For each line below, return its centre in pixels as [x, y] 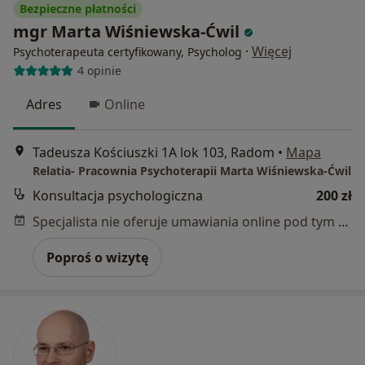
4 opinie [99, 71]
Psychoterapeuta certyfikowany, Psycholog [128, 51]
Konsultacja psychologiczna [118, 196]
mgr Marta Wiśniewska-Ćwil [126, 31]
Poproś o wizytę [97, 258]
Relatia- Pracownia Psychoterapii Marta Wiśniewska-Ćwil [192, 171]
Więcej [272, 51]
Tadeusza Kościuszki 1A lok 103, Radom [154, 153]
